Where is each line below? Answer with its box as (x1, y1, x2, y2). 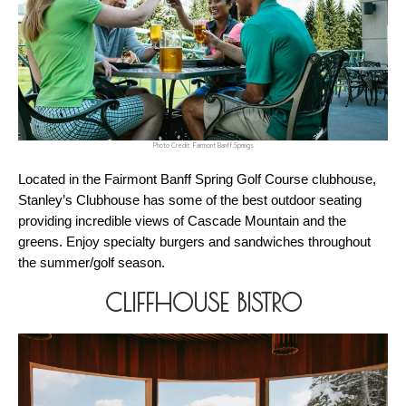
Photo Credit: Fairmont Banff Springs (152, 140, 254, 150)
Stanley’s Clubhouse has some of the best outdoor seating (18, 192, 362, 208)
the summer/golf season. (18, 255, 169, 270)
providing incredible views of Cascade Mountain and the (18, 213, 346, 228)
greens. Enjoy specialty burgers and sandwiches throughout (18, 234, 371, 249)
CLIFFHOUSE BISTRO (104, 287, 302, 317)
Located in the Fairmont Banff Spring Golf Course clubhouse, (18, 171, 376, 187)
